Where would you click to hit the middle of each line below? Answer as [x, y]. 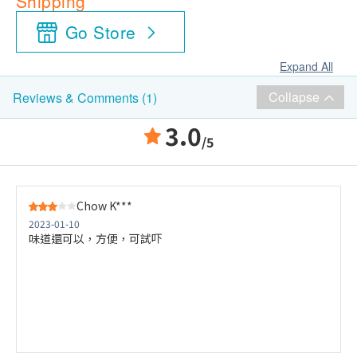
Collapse [294, 97]
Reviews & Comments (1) [85, 97]
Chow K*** [104, 206]
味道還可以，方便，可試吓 [96, 238]
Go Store [101, 32]
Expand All [306, 66]
